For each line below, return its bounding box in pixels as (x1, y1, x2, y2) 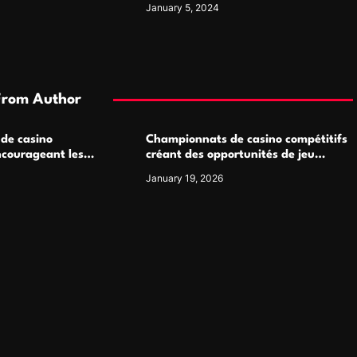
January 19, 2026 (145, 172, 223, 184)
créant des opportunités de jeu (145, 149, 315, 161)
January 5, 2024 (145, 2, 219, 14)
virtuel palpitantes (145, 164, 249, 176)
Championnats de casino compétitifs (145, 134, 347, 146)
